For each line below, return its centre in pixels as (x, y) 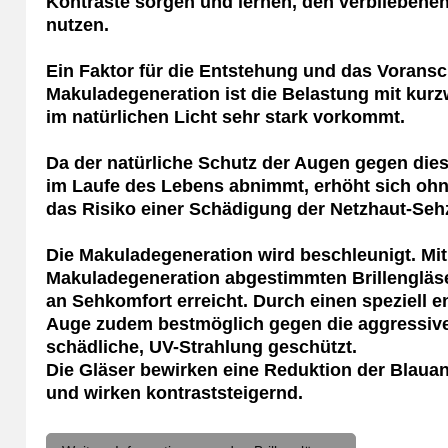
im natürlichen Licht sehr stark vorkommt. (226, 116)
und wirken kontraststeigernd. (175, 392)
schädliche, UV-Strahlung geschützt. (202, 346)
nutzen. (78, 24)
